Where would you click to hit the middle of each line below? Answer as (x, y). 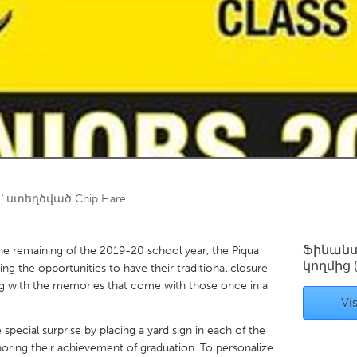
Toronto (124, 31)
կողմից (328, 266)
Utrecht (123, 174)
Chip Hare (100, 199)
